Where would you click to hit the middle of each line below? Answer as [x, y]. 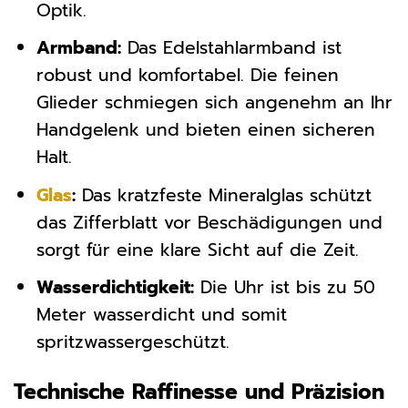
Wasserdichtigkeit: [115, 288]
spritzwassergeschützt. [133, 342]
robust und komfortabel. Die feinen [187, 76]
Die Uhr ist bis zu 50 [284, 288]
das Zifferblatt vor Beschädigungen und [209, 222]
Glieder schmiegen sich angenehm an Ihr [214, 103]
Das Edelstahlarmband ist [231, 48]
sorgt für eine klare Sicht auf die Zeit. [197, 250]
